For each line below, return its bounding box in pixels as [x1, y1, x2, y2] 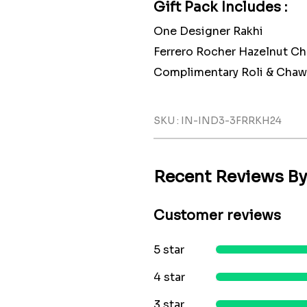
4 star [153, 270, 185, 284]
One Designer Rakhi [153, 24, 263, 38]
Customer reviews [153, 207, 281, 224]
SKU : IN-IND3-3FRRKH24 [153, 114, 282, 127]
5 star [153, 243, 184, 257]
